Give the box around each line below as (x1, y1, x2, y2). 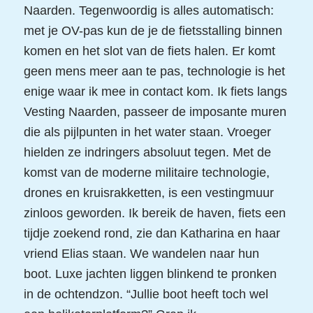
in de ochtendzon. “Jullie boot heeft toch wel (23, 287, 268, 302)
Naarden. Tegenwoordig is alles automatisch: (23, 3, 274, 18)
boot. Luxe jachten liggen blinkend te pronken (23, 267, 277, 282)
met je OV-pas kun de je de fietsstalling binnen (23, 24, 282, 38)
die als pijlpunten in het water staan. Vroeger (23, 125, 271, 140)
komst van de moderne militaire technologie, (23, 166, 270, 180)
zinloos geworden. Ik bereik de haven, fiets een (23, 206, 286, 221)
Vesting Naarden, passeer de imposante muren (23, 105, 286, 119)
